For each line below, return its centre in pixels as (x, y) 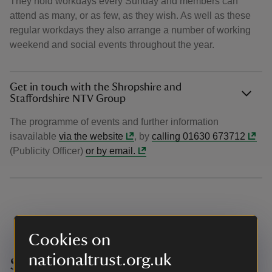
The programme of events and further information (114, 122)
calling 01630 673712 (199, 136)
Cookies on (70, 240)
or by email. (110, 151)
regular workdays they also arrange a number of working (130, 30)
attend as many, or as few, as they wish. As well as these (130, 15)
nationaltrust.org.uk (100, 260)
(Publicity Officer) (48, 151)
